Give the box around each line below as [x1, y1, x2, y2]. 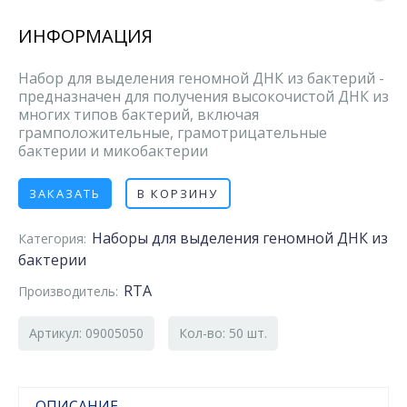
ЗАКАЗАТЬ [29, 185, 101, 202]
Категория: [18, 230, 86, 247]
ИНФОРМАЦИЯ [18, 24, 153, 48]
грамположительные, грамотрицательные [18, 123, 327, 143]
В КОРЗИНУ [137, 185, 218, 202]
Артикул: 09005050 [29, 324, 144, 342]
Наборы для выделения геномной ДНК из [92, 228, 388, 248]
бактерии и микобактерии [18, 141, 208, 161]
